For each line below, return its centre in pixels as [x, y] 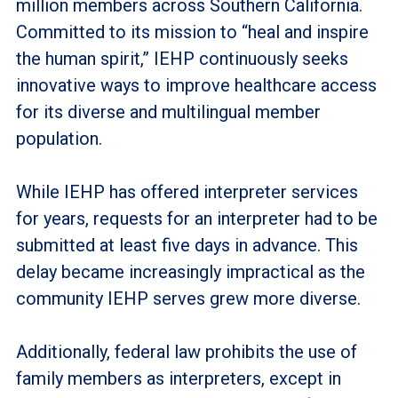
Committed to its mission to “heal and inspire [192, 32]
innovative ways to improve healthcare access [196, 85]
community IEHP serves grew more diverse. [188, 298]
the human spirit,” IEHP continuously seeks [182, 58]
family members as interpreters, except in [178, 378]
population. [59, 138]
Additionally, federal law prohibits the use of [186, 351]
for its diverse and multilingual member [168, 111]
